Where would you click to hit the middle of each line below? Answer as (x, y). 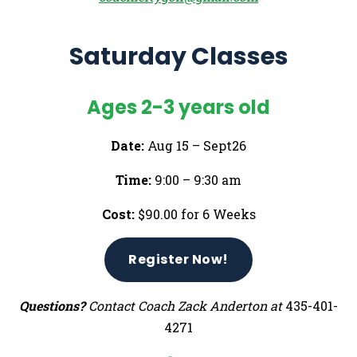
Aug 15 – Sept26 (195, 145)
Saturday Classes (178, 56)
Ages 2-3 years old (178, 107)
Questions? (52, 305)
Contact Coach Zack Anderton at (185, 305)
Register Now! (178, 259)
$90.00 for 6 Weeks (195, 214)
